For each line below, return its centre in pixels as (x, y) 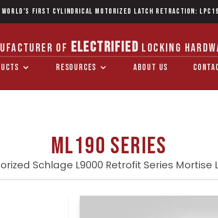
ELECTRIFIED (105, 47)
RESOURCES (76, 67)
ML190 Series (109, 146)
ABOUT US (151, 67)
